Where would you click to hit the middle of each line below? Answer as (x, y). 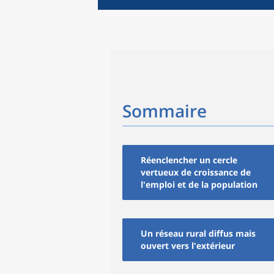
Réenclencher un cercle (189, 160)
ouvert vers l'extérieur (188, 246)
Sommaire (165, 111)
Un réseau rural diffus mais (198, 233)
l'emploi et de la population (199, 184)
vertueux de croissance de (196, 172)
